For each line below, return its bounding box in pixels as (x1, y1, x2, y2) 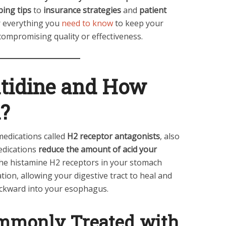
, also (160, 131, 180, 142)
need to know (62, 18, 113, 29)
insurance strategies (43, 5, 121, 16)
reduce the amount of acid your (38, 144, 157, 155)
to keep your (113, 18, 163, 29)
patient (139, 5, 166, 16)
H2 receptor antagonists (67, 131, 160, 142)
